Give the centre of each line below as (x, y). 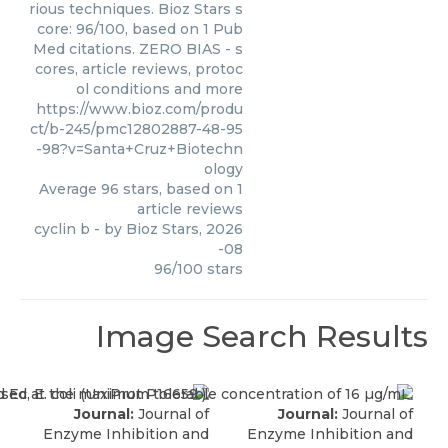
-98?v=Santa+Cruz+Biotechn (139, 149)
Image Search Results (262, 336)
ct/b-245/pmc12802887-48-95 (136, 129)
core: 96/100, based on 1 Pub (140, 29)
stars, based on (178, 189)
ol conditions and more (159, 89)
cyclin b (62, 229)
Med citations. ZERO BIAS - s (138, 49)
